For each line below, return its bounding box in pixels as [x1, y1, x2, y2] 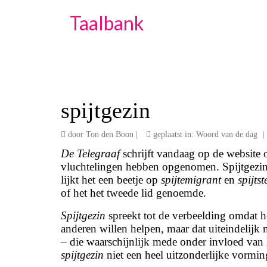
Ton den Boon [86, 130, 133, 139]
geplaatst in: [151, 130, 196, 139]
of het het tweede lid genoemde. [61, 187, 206, 199]
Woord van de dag [196, 130, 257, 139]
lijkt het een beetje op [61, 173, 161, 186]
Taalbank [70, 11, 144, 35]
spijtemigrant [161, 173, 221, 186]
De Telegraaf [61, 147, 120, 160]
